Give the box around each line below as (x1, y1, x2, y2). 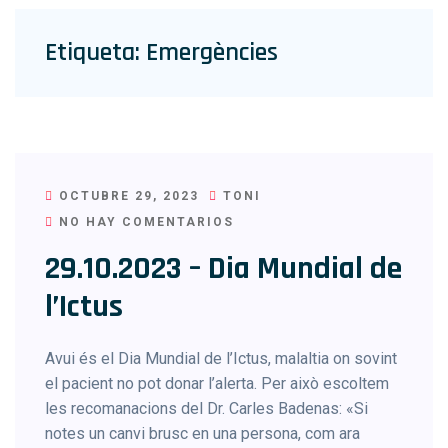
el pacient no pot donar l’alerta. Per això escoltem (45, 374, 389, 393)
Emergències (146, 36, 278, 69)
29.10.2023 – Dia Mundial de (45, 248, 402, 289)
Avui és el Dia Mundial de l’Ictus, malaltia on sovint (45, 349, 397, 368)
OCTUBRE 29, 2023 (54, 189, 199, 203)
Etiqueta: (45, 36, 146, 69)
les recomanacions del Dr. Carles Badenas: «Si (45, 399, 368, 418)
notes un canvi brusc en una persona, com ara (45, 424, 360, 443)
